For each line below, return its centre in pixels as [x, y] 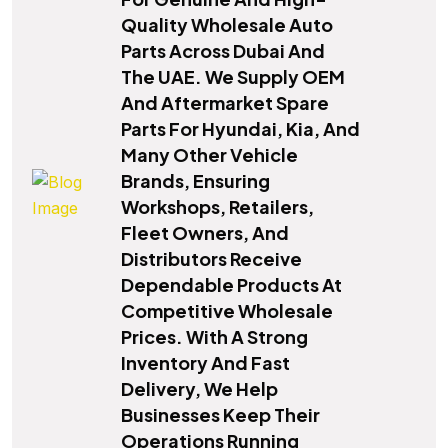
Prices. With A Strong [214, 337]
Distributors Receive [211, 259]
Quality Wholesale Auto [227, 25]
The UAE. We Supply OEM [233, 77]
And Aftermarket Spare [225, 103]
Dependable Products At [231, 285]
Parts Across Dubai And [223, 51]
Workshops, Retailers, [217, 207]
